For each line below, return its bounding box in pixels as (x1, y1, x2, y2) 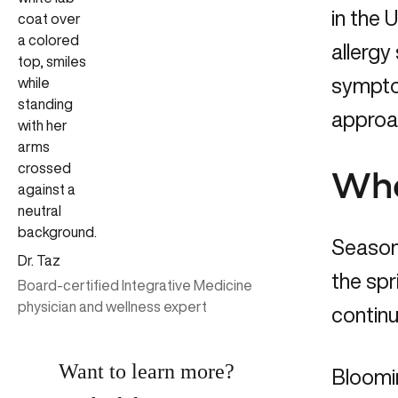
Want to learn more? (58, 360, 235, 383)
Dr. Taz (18, 253, 60, 267)
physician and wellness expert (18, 299, 207, 314)
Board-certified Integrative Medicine (18, 278, 252, 292)
